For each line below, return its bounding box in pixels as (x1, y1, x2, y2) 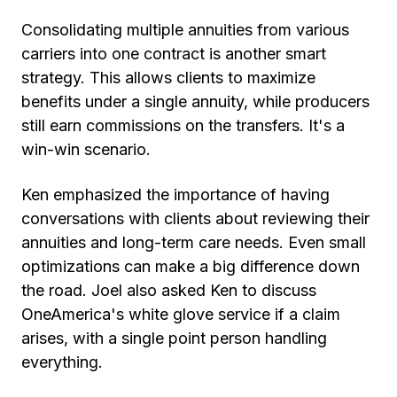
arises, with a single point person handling (21, 329, 327, 348)
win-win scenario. (21, 140, 151, 160)
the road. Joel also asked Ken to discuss (21, 281, 316, 300)
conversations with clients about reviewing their (21, 209, 370, 229)
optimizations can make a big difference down (21, 257, 360, 276)
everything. (21, 353, 103, 372)
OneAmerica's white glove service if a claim (21, 305, 340, 324)
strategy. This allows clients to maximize (21, 68, 315, 88)
